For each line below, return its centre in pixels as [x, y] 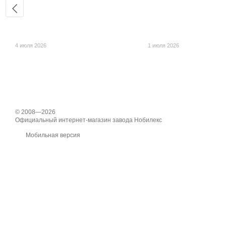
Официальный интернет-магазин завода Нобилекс [89, 120]
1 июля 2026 [163, 46]
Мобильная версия [52, 135]
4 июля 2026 [31, 46]
